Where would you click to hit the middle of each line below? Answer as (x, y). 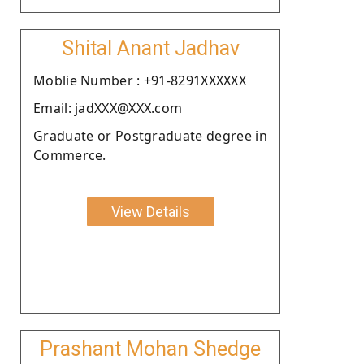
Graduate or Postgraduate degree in (150, 135)
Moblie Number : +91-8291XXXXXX (140, 80)
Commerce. (70, 155)
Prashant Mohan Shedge (150, 349)
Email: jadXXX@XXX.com (108, 108)
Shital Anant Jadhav (150, 48)
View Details (150, 211)
